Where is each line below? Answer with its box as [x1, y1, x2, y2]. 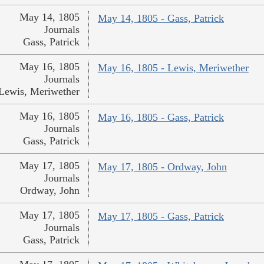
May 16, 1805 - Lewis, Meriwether [97, 62, 249, 74]
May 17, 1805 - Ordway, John [97, 161, 227, 173]
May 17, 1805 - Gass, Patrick [97, 210, 224, 223]
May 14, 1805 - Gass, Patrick [97, 12, 224, 25]
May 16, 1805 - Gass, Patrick [97, 111, 224, 124]
